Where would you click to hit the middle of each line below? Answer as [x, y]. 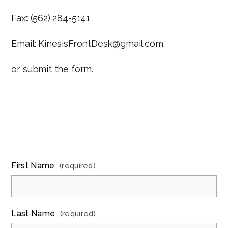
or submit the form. [52, 69]
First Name [34, 166]
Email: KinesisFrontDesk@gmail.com [87, 44]
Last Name [34, 213]
